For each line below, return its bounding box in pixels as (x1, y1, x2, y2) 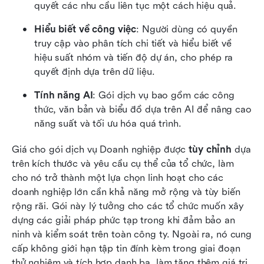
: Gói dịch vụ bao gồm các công (93, 90, 235, 101)
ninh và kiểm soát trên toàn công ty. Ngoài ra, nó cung (12, 229, 252, 240)
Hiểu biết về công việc (34, 24, 137, 35)
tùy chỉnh (189, 144, 232, 156)
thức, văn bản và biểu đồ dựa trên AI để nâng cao (34, 104, 252, 115)
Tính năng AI (34, 90, 93, 101)
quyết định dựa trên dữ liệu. (34, 66, 155, 78)
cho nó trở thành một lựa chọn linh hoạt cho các (12, 172, 223, 184)
